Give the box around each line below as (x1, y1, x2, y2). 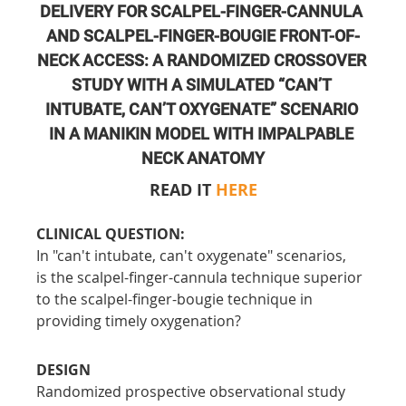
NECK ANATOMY (141, 148, 265, 168)
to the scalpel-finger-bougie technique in (36, 288, 317, 309)
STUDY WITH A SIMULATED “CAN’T (72, 74, 334, 94)
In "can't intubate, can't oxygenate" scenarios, (36, 245, 351, 266)
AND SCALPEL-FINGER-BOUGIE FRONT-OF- (46, 25, 360, 45)
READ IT (149, 178, 216, 201)
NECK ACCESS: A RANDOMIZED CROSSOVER (36, 50, 370, 70)
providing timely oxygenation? (36, 310, 242, 331)
